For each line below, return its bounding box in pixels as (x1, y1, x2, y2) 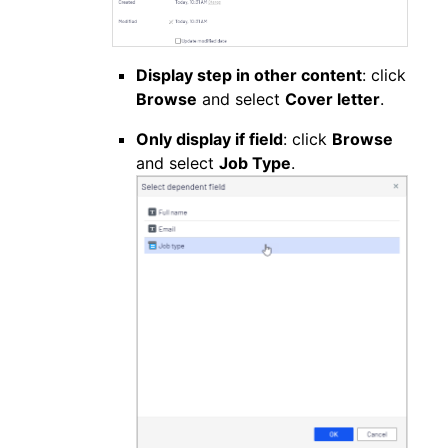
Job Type (219, 153, 291, 174)
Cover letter (285, 89, 380, 110)
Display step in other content (136, 65, 362, 86)
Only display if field (136, 129, 283, 150)
